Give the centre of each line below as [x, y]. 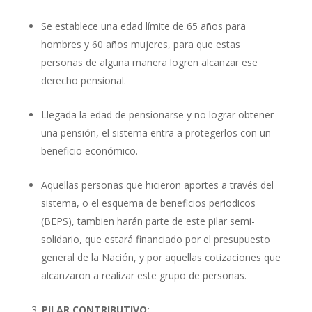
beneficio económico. [89, 150]
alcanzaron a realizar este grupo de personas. [143, 275]
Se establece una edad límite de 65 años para [143, 26]
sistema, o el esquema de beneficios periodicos [148, 203]
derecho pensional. [83, 80]
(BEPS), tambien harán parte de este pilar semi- [148, 221]
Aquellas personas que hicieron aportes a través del [157, 185]
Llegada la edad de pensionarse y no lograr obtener [157, 114]
